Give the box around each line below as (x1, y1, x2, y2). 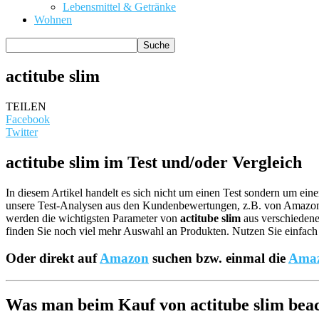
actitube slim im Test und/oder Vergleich (6, 152, 302, 172)
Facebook (6, 113, 50, 125)
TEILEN (6, 100, 46, 113)
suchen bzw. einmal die (149, 251, 288, 266)
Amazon (100, 251, 149, 266)
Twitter (6, 125, 38, 138)
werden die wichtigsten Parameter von (6, 211, 180, 224)
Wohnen (34, 14, 72, 26)
